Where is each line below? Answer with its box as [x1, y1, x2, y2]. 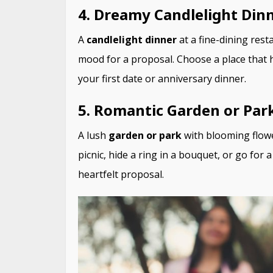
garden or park [108, 128, 182, 142]
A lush [77, 128, 108, 142]
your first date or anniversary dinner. [77, 71, 246, 85]
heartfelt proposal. [77, 167, 164, 181]
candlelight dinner [86, 32, 177, 46]
